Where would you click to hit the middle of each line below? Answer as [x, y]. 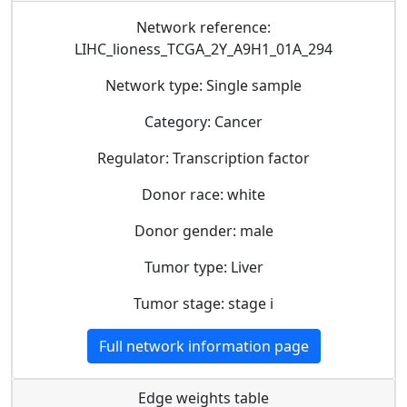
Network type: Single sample [203, 85]
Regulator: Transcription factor [203, 158]
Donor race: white [203, 194]
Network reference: [203, 27]
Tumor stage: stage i [203, 303]
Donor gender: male [203, 230]
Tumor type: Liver [203, 267]
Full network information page [203, 346]
